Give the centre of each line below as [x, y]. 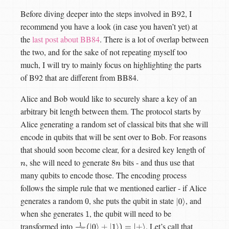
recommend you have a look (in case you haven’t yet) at [109, 26]
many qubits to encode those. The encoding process [104, 175]
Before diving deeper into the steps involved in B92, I [106, 13]
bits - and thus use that [157, 162]
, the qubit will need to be [131, 213]
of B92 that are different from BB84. [79, 77]
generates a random [53, 200]
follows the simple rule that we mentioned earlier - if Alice [113, 188]
